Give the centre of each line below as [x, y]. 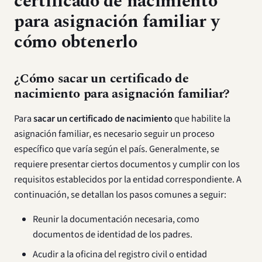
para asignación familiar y [117, 22]
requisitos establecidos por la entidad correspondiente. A [128, 180]
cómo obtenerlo [76, 42]
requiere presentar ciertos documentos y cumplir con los [127, 164]
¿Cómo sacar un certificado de [101, 79]
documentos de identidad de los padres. [113, 235]
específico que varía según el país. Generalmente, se [117, 149]
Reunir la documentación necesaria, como [116, 219]
